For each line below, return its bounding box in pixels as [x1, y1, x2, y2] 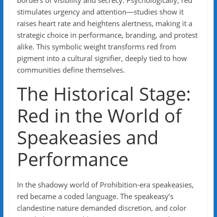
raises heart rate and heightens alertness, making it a [16, 18, 192, 28]
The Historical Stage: [16, 81, 191, 106]
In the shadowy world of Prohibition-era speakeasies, [16, 180, 194, 189]
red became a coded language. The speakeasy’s [16, 191, 173, 201]
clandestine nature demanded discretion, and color [16, 203, 186, 213]
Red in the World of [16, 103, 182, 128]
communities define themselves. [16, 65, 125, 75]
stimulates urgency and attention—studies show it [16, 7, 184, 16]
